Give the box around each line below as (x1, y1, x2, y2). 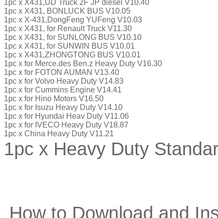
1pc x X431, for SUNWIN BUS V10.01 (4, 41, 135, 50)
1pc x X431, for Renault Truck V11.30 (4, 24, 132, 33)
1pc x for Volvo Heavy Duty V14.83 (4, 76, 124, 85)
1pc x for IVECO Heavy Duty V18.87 (4, 120, 128, 129)
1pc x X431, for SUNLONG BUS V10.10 (4, 33, 142, 41)
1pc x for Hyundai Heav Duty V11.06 (4, 111, 129, 120)
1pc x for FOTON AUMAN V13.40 (4, 68, 119, 76)
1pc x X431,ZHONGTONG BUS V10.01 (4, 50, 141, 59)
